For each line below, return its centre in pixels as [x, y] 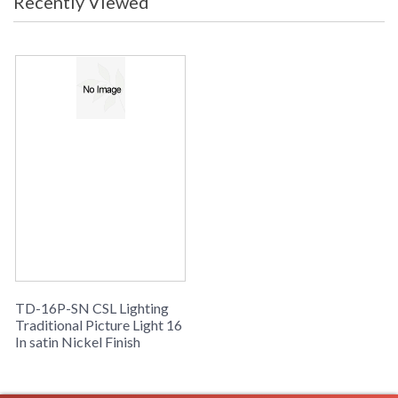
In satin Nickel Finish [78, 342]
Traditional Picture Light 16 [99, 325]
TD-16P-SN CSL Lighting [92, 308]
